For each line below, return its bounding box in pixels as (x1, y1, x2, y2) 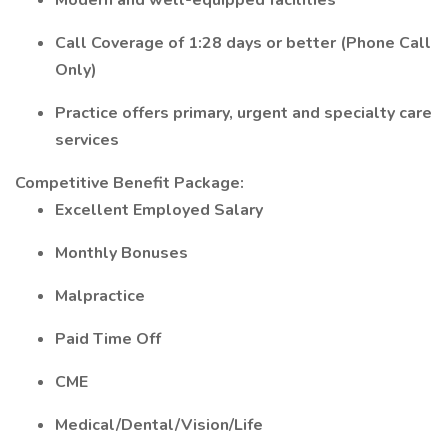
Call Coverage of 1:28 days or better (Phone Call (55, 32, 431, 54)
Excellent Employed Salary (55, 199, 263, 221)
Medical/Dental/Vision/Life (55, 414, 263, 436)
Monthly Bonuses (55, 242, 188, 264)
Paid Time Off (55, 328, 161, 350)
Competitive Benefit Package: (15, 172, 244, 194)
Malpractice (55, 285, 145, 307)
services (55, 129, 119, 151)
